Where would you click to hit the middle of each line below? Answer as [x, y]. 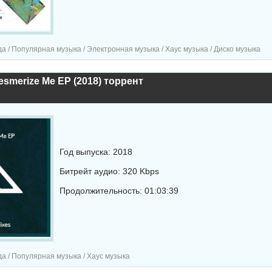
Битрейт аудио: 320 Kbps [109, 171]
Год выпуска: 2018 [96, 152]
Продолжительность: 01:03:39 [119, 191]
